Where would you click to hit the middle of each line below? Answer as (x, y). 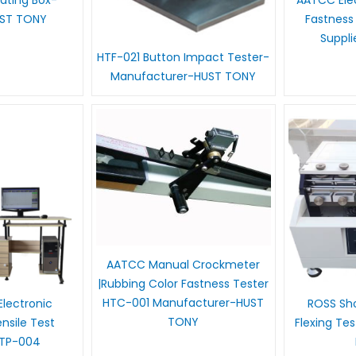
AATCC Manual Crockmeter (184, 264)
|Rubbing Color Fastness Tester (184, 283)
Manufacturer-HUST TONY (184, 77)
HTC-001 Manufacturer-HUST (184, 302)
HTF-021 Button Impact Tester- (184, 58)
